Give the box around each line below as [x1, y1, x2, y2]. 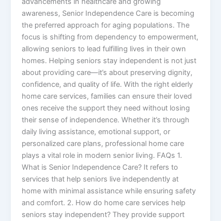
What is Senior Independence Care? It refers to [22, 162, 179, 172]
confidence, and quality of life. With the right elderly [22, 79, 193, 89]
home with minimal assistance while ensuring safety [22, 186, 196, 195]
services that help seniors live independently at [22, 174, 179, 184]
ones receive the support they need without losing [22, 103, 190, 112]
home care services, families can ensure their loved [22, 91, 192, 101]
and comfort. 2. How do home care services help [22, 198, 186, 207]
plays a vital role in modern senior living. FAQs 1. [22, 150, 183, 160]
